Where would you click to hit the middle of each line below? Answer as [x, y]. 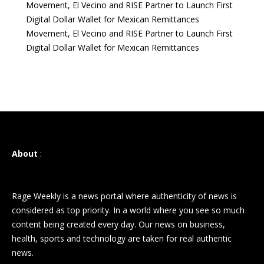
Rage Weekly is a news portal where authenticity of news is [124, 196]
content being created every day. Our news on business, [118, 225]
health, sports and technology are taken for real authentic [122, 239]
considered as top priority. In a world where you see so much [128, 210]
